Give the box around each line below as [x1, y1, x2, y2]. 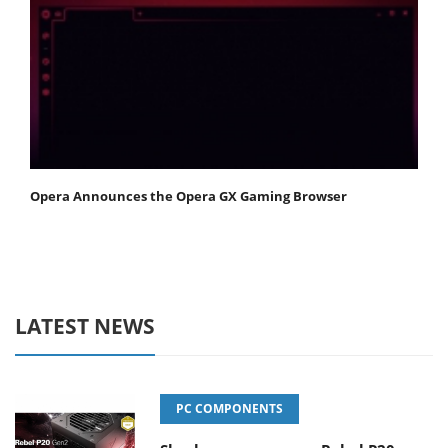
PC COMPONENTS [176, 400, 283, 418]
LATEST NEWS [15, 312, 155, 341]
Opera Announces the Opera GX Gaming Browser [30, 187, 347, 206]
